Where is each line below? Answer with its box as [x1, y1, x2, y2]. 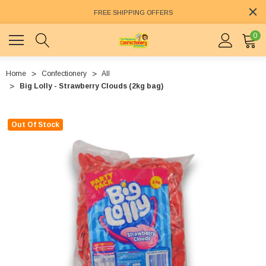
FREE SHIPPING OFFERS [93, 9, 173, 17]
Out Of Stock [11, 121, 59, 129]
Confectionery [42, 69, 87, 78]
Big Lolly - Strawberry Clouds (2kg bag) [20, 82, 163, 91]
